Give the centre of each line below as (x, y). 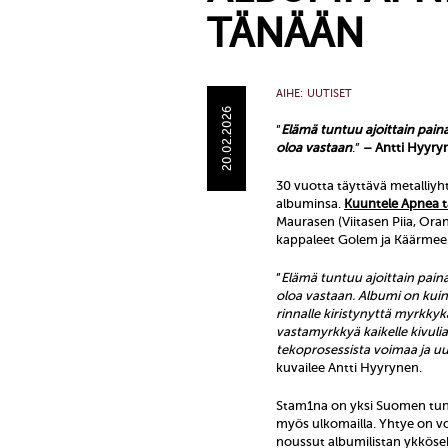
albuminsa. (310, 203)
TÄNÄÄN (285, 33)
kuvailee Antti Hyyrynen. (349, 367)
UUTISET (329, 93)
